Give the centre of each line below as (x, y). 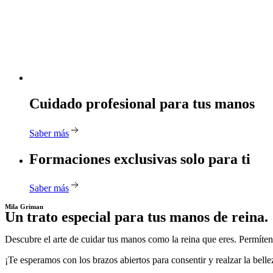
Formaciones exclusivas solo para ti (140, 159)
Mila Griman (24, 207)
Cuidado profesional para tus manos (142, 103)
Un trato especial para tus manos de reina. (136, 217)
